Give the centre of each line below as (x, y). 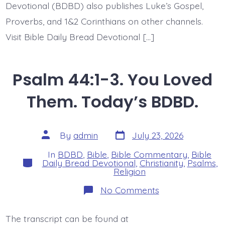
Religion (130, 171)
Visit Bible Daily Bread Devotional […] (80, 37)
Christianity (161, 162)
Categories (43, 160)
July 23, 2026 (158, 135)
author (55, 142)
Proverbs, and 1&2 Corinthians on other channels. (104, 21)
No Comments (130, 190)
